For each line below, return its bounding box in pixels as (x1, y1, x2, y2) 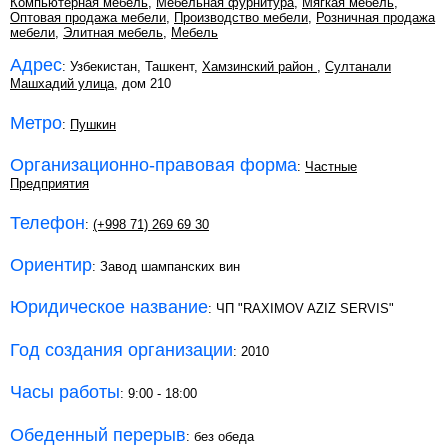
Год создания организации (10, 339, 233, 360)
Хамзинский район (202, 59, 317, 75)
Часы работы (10, 382, 120, 403)
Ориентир (10, 255, 92, 276)
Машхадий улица (10, 76, 114, 92)
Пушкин (70, 116, 116, 132)
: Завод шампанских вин (92, 259, 240, 275)
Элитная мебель (63, 25, 163, 41)
